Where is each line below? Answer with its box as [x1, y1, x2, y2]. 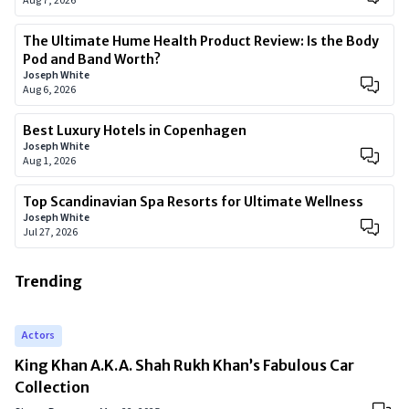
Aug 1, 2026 [23, 153, 76, 169]
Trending [15, 272, 82, 290]
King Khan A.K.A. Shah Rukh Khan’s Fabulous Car [15, 356, 354, 374]
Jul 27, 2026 [23, 225, 78, 240]
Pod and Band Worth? [23, 51, 161, 68]
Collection [15, 378, 89, 396]
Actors [22, 328, 55, 343]
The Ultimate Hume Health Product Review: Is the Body [23, 33, 379, 49]
